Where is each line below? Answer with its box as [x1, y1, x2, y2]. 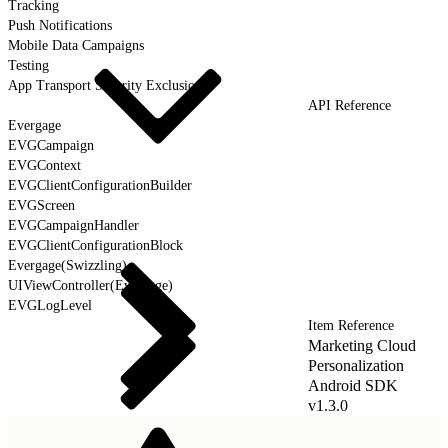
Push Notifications [8, 17, 112, 33]
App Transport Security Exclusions [8, 77, 207, 93]
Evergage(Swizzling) [8, 257, 127, 273]
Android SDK [308, 376, 398, 394]
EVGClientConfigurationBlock [8, 237, 183, 253]
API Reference [308, 97, 391, 113]
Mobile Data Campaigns [8, 37, 144, 53]
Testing [8, 57, 49, 73]
